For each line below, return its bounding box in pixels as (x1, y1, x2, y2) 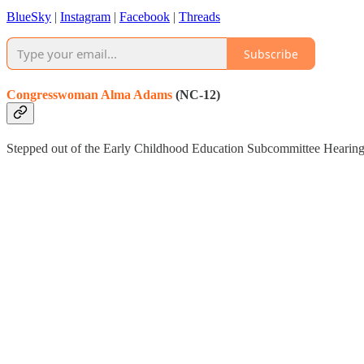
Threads (179, 10, 220, 24)
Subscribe (244, 45, 298, 62)
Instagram (60, 10, 110, 24)
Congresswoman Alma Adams (6, 87, 172, 102)
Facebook (119, 10, 170, 24)
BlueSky (6, 10, 51, 24)
